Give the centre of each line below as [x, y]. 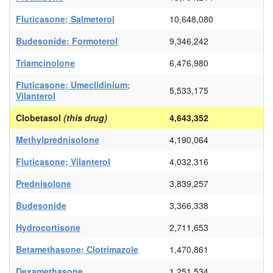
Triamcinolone [45, 63]
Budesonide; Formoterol [67, 41]
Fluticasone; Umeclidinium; [73, 85]
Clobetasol [40, 118]
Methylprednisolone [58, 140]
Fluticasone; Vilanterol [63, 162]
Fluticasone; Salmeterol [65, 19]
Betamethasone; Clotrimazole [77, 250]
